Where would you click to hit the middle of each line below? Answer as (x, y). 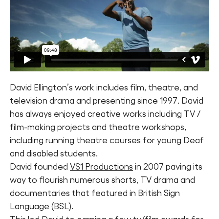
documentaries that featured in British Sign (95, 193)
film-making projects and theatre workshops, (98, 127)
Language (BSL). (42, 206)
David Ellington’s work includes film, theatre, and (104, 87)
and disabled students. (54, 153)
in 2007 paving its (168, 166)
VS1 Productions (101, 166)
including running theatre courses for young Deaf (107, 140)
